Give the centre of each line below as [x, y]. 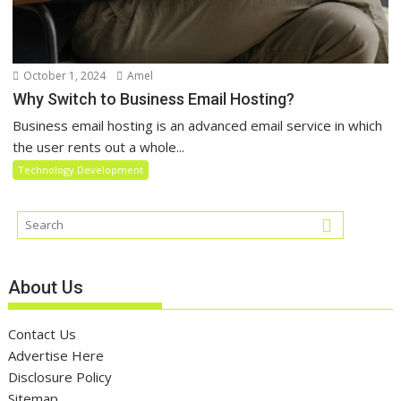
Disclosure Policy [60, 376]
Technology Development [81, 170]
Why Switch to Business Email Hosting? [154, 99]
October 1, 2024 [64, 76]
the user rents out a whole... [99, 147]
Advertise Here [56, 355]
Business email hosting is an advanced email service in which [198, 126]
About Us [46, 287]
